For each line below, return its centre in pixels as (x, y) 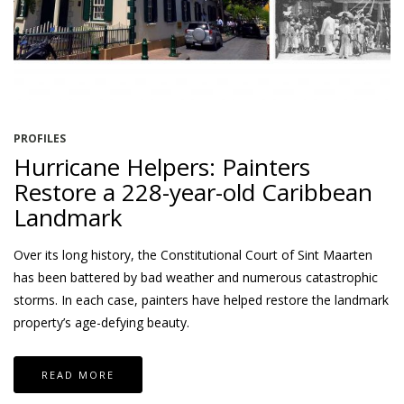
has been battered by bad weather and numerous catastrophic (196, 277)
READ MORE (78, 374)
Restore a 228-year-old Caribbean (193, 192)
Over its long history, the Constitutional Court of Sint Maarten (193, 254)
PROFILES (40, 138)
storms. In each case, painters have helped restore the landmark (201, 299)
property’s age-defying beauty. (101, 322)
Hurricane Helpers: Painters (162, 166)
